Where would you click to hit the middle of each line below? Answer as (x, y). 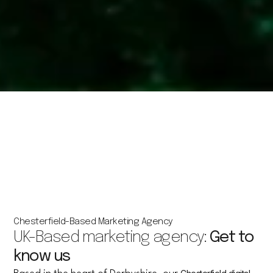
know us (42, 256)
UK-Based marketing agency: (112, 237)
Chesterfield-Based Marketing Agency (93, 222)
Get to (232, 237)
